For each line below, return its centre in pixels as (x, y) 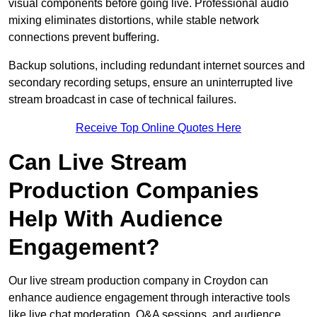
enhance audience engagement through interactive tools (149, 298)
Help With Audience (116, 219)
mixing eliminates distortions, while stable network (134, 21)
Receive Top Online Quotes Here (158, 128)
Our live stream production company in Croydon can (138, 281)
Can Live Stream (98, 162)
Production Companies (134, 191)
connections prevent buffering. (84, 38)
